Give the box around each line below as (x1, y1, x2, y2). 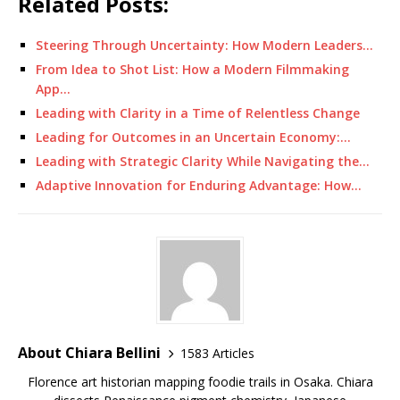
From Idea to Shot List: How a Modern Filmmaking (36, 61, 349, 78)
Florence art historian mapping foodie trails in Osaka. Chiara (27, 373, 373, 390)
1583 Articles (180, 344, 254, 362)
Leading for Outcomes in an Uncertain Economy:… (36, 129, 351, 146)
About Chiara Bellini (18, 343, 161, 362)
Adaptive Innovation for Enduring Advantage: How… (36, 177, 362, 194)
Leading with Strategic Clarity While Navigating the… (36, 153, 370, 170)
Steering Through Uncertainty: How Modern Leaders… (36, 37, 373, 54)
